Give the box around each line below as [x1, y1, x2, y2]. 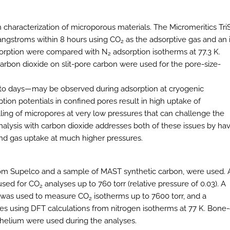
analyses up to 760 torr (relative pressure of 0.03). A [43, 179, 226, 189]
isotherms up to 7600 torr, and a [92, 191, 206, 201]
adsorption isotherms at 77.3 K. [111, 47, 220, 56]
